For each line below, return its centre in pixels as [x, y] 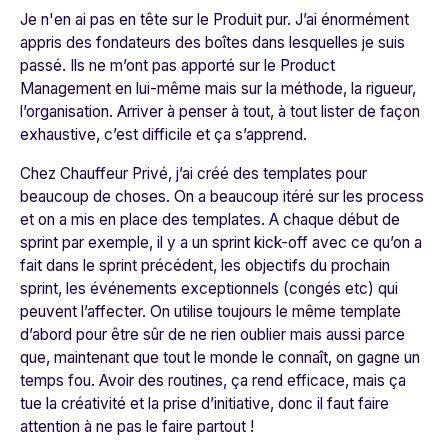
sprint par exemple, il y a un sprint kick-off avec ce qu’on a [221, 243]
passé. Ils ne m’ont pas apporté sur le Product [177, 66]
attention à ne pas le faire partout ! [137, 427]
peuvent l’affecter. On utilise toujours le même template [210, 312]
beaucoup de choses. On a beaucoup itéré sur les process [222, 197]
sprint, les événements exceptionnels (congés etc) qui [209, 289]
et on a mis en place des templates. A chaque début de [210, 220]
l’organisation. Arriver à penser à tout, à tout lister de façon [220, 112]
